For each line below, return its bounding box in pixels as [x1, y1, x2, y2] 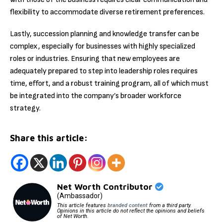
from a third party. [147, 202, 192, 209]
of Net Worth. [56, 213, 89, 220]
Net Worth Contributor [56, 182, 155, 192]
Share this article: [10, 133, 88, 144]
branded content [107, 202, 148, 209]
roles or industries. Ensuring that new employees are [10, 54, 180, 64]
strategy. [10, 104, 41, 113]
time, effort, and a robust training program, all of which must [10, 79, 209, 89]
